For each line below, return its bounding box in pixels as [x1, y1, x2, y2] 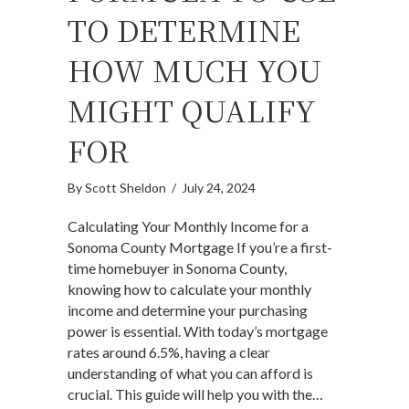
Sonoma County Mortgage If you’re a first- [68, 237, 332, 256]
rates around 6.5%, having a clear [68, 342, 270, 361]
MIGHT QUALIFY [68, 88, 316, 131]
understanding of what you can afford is [68, 363, 313, 382]
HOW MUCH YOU [68, 47, 321, 90]
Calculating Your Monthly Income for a [68, 216, 309, 235]
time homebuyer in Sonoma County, [68, 258, 287, 277]
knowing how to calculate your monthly [68, 279, 311, 298]
